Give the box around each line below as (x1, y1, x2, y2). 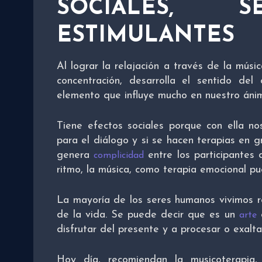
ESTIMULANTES (57, 24, 235, 47)
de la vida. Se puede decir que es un (57, 209, 239, 220)
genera (57, 149, 94, 161)
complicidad (94, 150, 144, 160)
